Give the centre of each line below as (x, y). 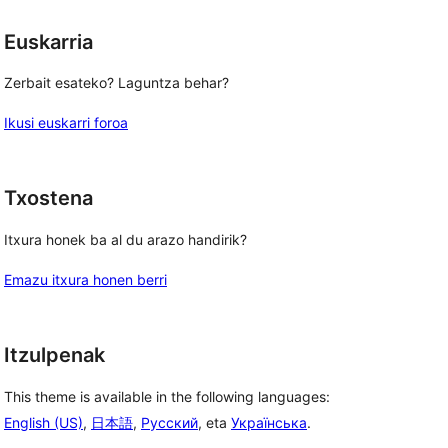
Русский (169, 422)
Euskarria (48, 41)
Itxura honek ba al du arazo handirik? (125, 239)
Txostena (48, 198)
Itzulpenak (54, 355)
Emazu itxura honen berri (85, 279)
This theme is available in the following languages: (167, 396)
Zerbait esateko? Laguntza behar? (116, 83)
